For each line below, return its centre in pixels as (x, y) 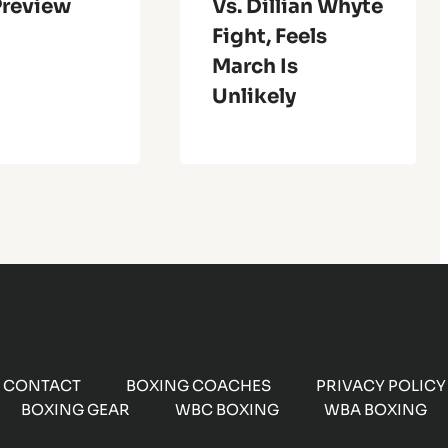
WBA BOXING (375, 410)
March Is (254, 66)
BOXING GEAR (75, 410)
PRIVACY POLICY (380, 386)
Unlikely (253, 96)
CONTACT (41, 386)
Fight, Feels (269, 36)
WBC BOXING (227, 410)
